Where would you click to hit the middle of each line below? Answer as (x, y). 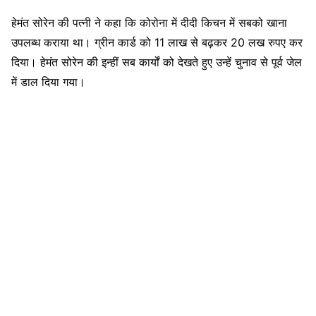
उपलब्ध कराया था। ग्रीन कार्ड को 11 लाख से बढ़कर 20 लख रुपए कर (157, 42)
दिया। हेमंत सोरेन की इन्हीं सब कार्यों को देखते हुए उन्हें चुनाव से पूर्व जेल (157, 62)
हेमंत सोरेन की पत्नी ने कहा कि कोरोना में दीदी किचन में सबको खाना (149, 22)
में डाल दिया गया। (48, 81)
